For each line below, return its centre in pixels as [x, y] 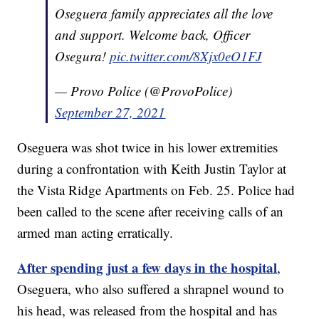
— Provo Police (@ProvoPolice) [144, 91]
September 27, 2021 [110, 113]
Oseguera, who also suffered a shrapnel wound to [151, 289]
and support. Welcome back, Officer [153, 35]
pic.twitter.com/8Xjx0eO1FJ [186, 56]
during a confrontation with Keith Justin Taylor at [152, 169]
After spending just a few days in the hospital [147, 268]
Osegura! [83, 56]
